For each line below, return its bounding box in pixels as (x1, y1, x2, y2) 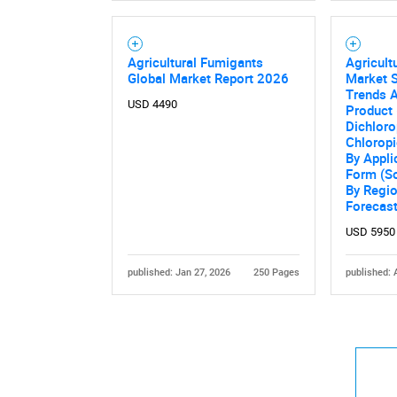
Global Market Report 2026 (127, 68, 289, 87)
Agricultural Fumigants (127, 52, 263, 71)
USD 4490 (127, 97, 177, 111)
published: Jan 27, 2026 (127, 266, 230, 278)
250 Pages (253, 266, 300, 278)
